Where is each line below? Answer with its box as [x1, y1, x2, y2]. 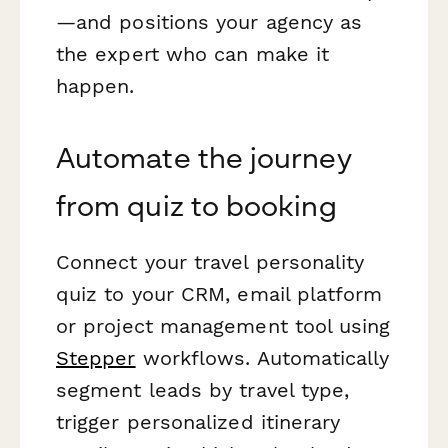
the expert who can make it [56, 42, 330, 67]
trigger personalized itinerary [56, 410, 341, 435]
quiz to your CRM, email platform [56, 282, 383, 307]
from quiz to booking [56, 189, 337, 223]
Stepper [56, 346, 136, 371]
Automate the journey [56, 141, 352, 175]
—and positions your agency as [56, 10, 363, 35]
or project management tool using [56, 314, 391, 339]
